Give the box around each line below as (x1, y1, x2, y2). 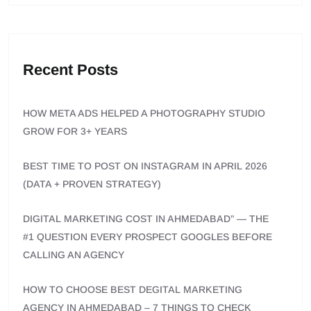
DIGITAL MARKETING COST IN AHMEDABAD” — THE (23, 213, 269, 225)
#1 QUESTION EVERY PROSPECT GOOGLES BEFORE (23, 231, 272, 243)
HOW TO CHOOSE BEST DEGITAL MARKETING (23, 284, 242, 296)
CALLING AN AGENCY (23, 249, 124, 261)
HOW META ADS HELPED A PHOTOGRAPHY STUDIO (23, 108, 265, 119)
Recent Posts (23, 61, 118, 79)
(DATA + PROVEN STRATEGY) (23, 178, 161, 190)
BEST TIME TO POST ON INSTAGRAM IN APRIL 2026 (23, 160, 267, 172)
